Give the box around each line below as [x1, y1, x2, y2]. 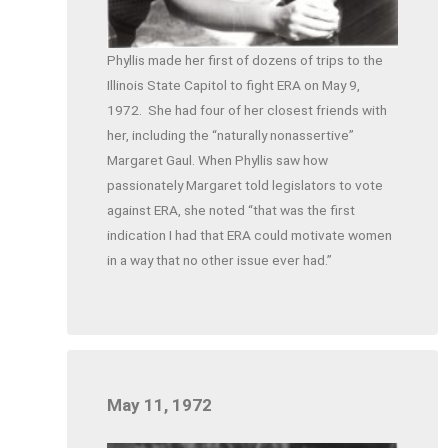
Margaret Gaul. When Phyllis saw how [107, 151, 329, 168]
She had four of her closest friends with [148, 101, 388, 118]
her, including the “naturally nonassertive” [107, 126, 355, 143]
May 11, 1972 [107, 394, 213, 415]
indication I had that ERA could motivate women [107, 226, 393, 243]
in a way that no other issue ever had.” [107, 251, 333, 268]
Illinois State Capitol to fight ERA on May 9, [107, 76, 361, 93]
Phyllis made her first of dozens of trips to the [107, 51, 384, 68]
